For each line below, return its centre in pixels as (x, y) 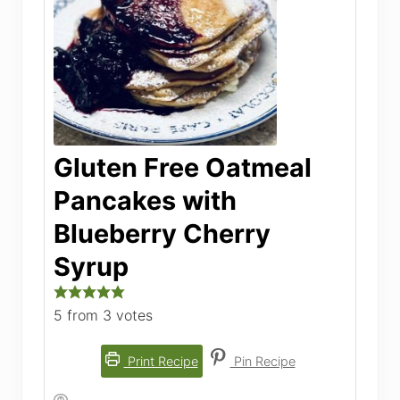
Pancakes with (145, 200)
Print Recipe (161, 361)
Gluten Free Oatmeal (183, 167)
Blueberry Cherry (162, 233)
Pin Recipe (262, 361)
